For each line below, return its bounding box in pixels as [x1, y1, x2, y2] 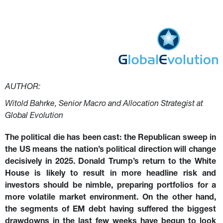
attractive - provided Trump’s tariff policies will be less [7, 10, 199, 18]
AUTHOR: [5, 83, 40, 92]
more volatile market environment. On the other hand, [5, 194, 218, 202]
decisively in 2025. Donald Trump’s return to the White [5, 158, 218, 166]
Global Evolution [5, 112, 63, 120]
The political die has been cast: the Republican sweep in [5, 134, 218, 142]
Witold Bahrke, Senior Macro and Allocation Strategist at [5, 100, 205, 109]
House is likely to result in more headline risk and [5, 170, 218, 178]
